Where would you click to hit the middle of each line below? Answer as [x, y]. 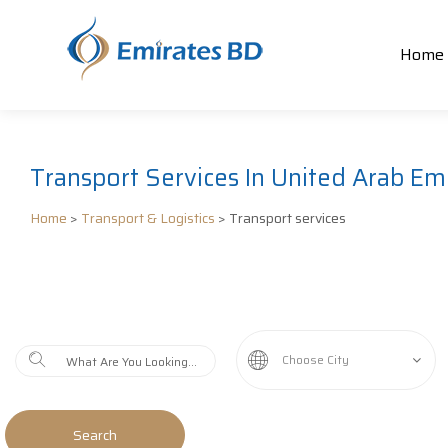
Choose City [315, 359]
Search [95, 435]
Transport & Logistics [148, 218]
